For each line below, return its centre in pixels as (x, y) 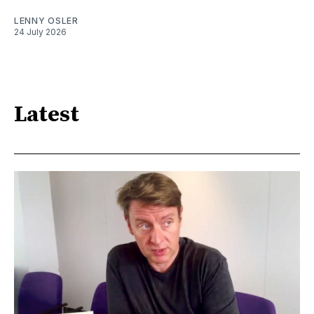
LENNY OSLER (46, 20)
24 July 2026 (40, 32)
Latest (47, 115)
